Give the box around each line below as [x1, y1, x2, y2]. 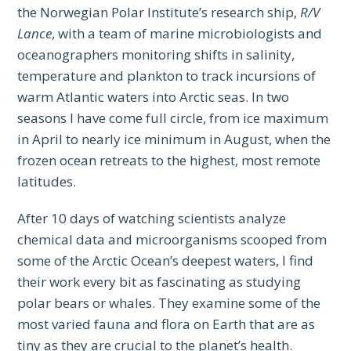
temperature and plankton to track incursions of [17, 67, 317, 85]
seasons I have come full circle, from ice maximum [17, 109, 329, 128]
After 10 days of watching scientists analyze [17, 209, 287, 228]
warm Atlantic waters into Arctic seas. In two [17, 88, 290, 107]
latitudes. [17, 172, 77, 191]
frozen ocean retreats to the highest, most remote [17, 151, 321, 170]
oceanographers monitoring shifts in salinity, [17, 45, 295, 64]
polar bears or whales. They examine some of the [17, 294, 321, 313]
